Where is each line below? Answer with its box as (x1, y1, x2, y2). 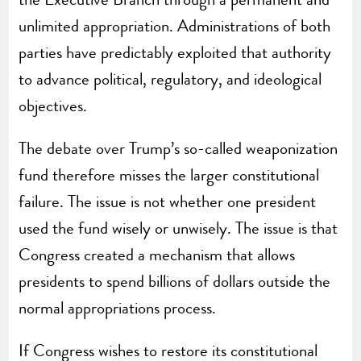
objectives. (19, 93, 88, 118)
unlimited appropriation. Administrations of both (19, 13, 331, 38)
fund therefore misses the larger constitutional (19, 162, 320, 187)
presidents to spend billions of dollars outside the (19, 268, 331, 293)
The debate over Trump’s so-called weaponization (19, 135, 338, 160)
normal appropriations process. (19, 295, 217, 320)
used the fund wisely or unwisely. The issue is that (19, 215, 338, 240)
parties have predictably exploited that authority (19, 39, 332, 64)
